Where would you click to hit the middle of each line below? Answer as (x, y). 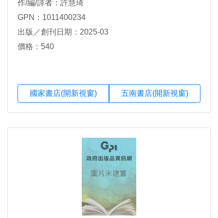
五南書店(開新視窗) (155, 93)
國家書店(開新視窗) (63, 93)
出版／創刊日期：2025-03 (63, 32)
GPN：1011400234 (52, 18)
